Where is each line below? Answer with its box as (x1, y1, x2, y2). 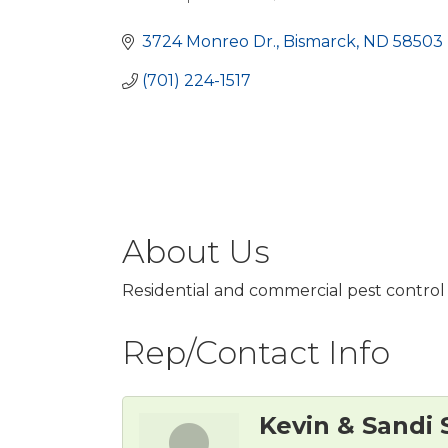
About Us (122, 231, 270, 271)
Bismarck (283, 32, 356, 51)
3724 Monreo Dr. (142, 32, 276, 51)
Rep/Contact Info (122, 332, 390, 372)
